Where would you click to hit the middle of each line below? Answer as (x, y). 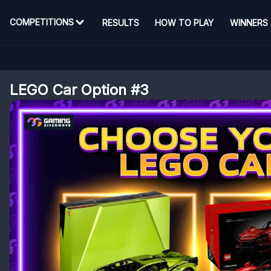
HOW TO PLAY (184, 22)
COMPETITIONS (42, 22)
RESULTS (120, 22)
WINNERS (249, 22)
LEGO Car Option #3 (79, 90)
